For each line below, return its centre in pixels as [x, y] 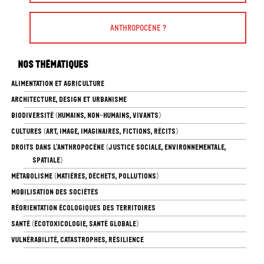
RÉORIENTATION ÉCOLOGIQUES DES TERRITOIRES [83, 208]
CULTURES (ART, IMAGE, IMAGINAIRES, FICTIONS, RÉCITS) [94, 131]
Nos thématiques [53, 65]
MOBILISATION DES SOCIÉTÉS [55, 192]
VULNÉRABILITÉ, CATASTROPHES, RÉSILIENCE [77, 240]
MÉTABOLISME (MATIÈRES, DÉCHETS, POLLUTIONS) [85, 176]
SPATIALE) [47, 160]
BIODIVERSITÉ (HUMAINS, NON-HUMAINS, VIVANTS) [86, 115]
